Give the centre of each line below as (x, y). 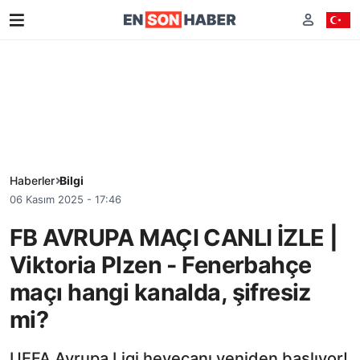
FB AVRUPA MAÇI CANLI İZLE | (174, 237)
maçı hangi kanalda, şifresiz (160, 292)
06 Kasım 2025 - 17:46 (65, 199)
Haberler (32, 180)
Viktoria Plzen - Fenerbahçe (161, 264)
